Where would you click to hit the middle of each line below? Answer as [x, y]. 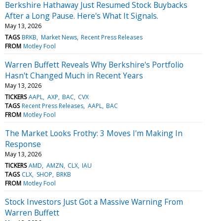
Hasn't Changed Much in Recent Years [74, 75]
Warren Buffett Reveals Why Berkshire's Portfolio [94, 64]
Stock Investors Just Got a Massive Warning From [94, 202]
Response [23, 144]
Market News [59, 37]
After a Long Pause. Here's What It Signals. [82, 16]
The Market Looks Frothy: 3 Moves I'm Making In [94, 133]
